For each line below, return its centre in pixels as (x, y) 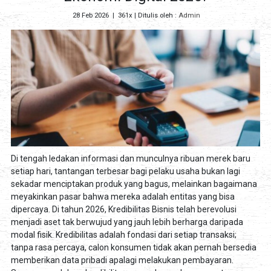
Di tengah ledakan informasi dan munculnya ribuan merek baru (130, 159)
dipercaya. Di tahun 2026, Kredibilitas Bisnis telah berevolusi (123, 210)
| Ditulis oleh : (155, 16)
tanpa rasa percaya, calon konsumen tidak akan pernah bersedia (133, 248)
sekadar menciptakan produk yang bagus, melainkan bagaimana (134, 184)
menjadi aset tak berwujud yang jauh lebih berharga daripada (127, 222)
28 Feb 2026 (90, 16)
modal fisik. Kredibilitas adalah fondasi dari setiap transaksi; (123, 235)
